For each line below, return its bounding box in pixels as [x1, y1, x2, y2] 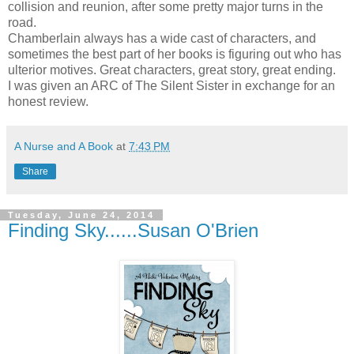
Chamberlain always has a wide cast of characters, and [8, 31, 316, 45]
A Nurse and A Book [14, 139, 113, 153]
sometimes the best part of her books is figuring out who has [8, 47, 341, 61]
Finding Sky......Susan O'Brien [8, 219, 258, 241]
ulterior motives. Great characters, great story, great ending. [8, 62, 336, 77]
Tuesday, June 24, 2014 [8, 209, 155, 220]
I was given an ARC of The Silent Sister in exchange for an [8, 78, 335, 92]
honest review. [8, 94, 88, 108]
